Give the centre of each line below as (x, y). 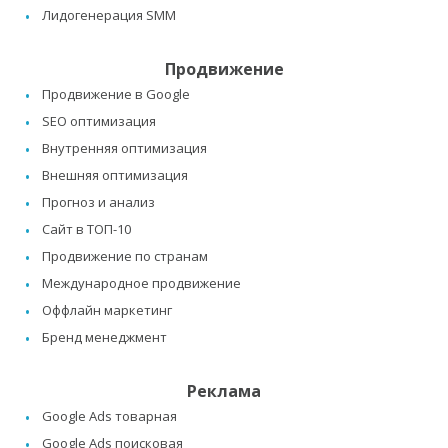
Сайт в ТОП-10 (86, 229)
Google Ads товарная (109, 416)
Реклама (224, 391)
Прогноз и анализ (98, 202)
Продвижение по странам (125, 256)
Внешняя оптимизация (115, 175)
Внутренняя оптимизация (124, 148)
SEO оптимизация (99, 121)
